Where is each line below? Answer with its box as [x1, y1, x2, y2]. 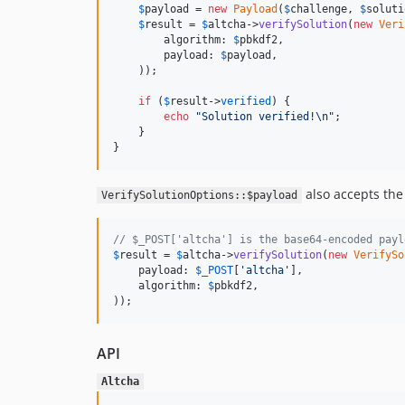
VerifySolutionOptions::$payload [100, 189, 297, 202]
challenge [290, 3, 347, 15]
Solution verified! [202, 110, 316, 123]
